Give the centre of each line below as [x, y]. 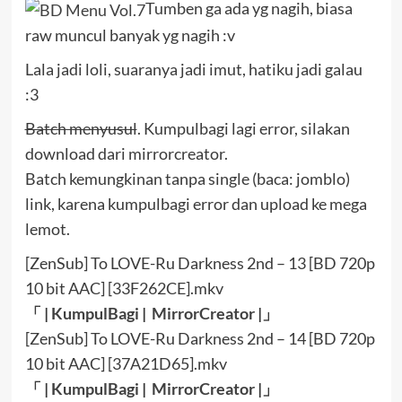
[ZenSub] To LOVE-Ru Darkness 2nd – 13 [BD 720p [200, 263]
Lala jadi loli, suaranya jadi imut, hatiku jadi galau [193, 70]
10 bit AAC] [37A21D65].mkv [126, 364]
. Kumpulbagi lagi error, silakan [243, 129]
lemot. [47, 229]
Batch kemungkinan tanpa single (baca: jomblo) [187, 179]
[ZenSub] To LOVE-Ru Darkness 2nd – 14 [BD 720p [200, 339]
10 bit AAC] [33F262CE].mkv [124, 288]
